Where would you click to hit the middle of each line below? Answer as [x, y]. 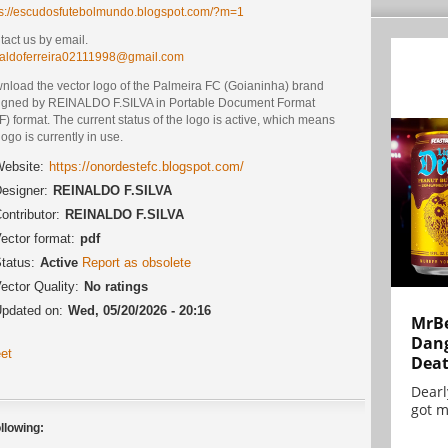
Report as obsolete [136, 262]
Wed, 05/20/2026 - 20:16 [139, 310]
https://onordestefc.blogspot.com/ [146, 166]
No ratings [116, 286]
